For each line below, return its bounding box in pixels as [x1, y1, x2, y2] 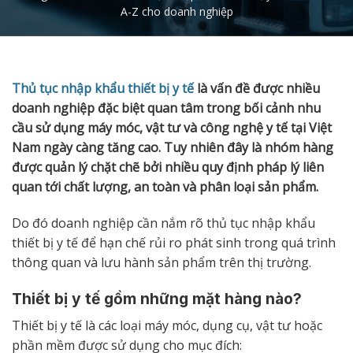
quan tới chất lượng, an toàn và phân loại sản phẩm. [12, 178, 318, 196]
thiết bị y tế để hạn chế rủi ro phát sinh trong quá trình [12, 234, 336, 252]
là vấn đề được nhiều [194, 80, 320, 98]
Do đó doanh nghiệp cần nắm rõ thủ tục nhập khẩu [12, 214, 315, 232]
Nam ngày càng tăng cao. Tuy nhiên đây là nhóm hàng [12, 139, 333, 157]
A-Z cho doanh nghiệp [120, 4, 233, 20]
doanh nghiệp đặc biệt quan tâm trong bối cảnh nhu [12, 99, 321, 117]
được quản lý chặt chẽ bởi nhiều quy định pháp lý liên [12, 158, 324, 176]
